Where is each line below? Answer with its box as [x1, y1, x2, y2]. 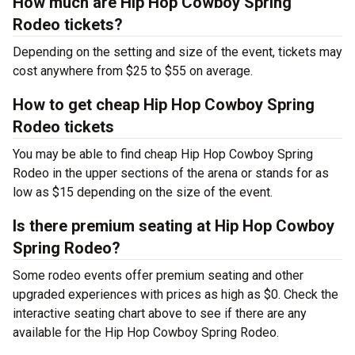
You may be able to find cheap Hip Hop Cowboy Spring [13, 147, 313, 162]
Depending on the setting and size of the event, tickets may [13, 44, 342, 59]
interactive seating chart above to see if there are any [13, 306, 307, 321]
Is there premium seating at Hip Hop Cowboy [13, 216, 334, 235]
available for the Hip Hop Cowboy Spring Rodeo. [13, 325, 279, 340]
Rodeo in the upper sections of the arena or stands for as [13, 166, 329, 181]
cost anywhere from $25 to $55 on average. [13, 63, 259, 78]
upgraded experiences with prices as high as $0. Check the [13, 287, 338, 302]
